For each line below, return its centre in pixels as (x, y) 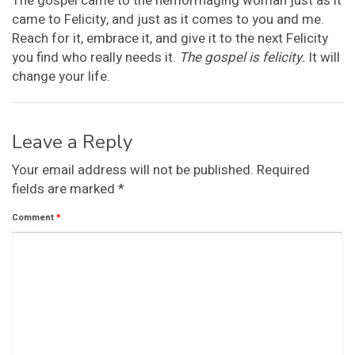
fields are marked (65, 189)
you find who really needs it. (95, 58)
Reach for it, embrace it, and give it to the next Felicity (170, 39)
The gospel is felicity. (244, 58)
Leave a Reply (72, 142)
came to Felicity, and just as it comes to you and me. (168, 20)
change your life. (61, 77)
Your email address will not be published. (133, 170)
